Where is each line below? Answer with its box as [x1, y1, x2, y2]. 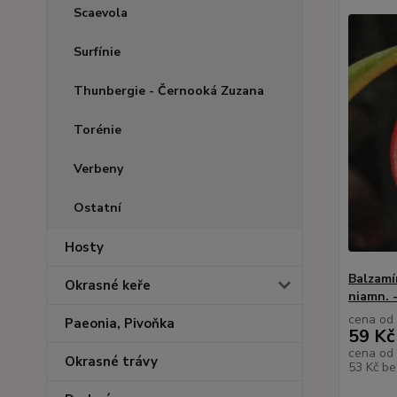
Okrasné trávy [65, 353, 158, 370]
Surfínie [74, 43, 121, 60]
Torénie [74, 121, 121, 138]
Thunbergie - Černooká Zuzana [74, 82, 264, 99]
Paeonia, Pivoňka [65, 315, 175, 332]
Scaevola [74, 4, 128, 21]
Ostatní [74, 199, 121, 216]
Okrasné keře [65, 276, 151, 294]
